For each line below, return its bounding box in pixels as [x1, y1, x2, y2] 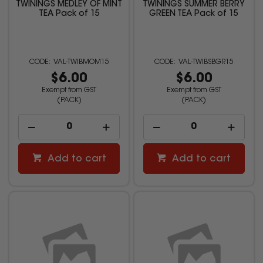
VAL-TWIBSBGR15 [178, 59, 234, 66]
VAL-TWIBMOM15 [53, 59, 109, 66]
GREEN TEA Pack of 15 [149, 10, 239, 19]
